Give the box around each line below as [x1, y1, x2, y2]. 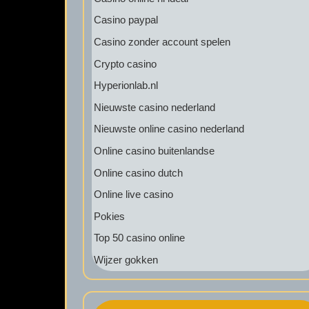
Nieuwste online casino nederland [93, 123, 244, 135]
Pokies [93, 210, 125, 222]
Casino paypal [93, 14, 158, 26]
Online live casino [93, 188, 173, 201]
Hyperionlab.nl [93, 79, 158, 92]
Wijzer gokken [93, 253, 158, 266]
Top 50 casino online [93, 232, 185, 244]
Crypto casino [93, 57, 157, 70]
